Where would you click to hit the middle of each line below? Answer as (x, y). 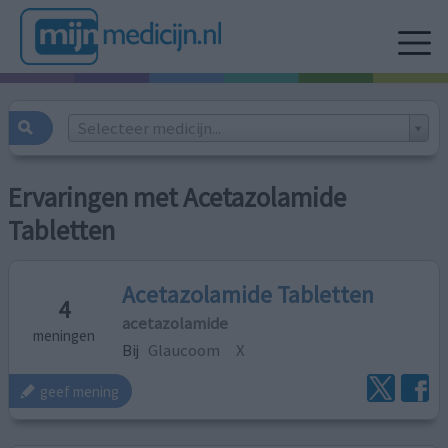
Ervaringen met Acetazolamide (177, 198)
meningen (64, 335)
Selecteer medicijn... (148, 127)
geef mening (80, 391)
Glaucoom (184, 349)
